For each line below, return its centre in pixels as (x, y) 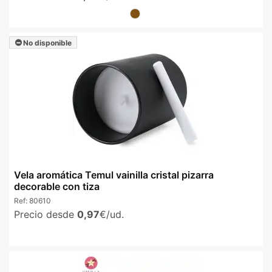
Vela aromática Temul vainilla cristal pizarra (114, 175)
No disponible (46, 42)
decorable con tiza (57, 186)
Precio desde (46, 215)
